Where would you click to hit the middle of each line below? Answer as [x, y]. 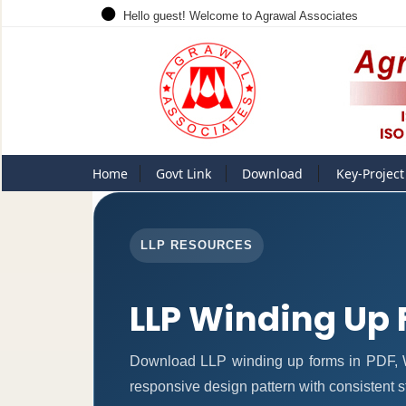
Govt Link [183, 173]
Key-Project [370, 173]
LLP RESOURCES [197, 246]
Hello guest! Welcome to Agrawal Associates [238, 16]
